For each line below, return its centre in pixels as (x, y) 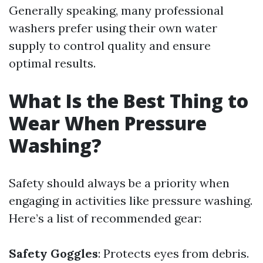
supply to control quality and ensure (110, 45)
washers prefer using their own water (113, 28)
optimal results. (52, 63)
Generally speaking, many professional (116, 10)
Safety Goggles (53, 253)
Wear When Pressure (108, 123)
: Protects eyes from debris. (173, 253)
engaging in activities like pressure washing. (131, 200)
